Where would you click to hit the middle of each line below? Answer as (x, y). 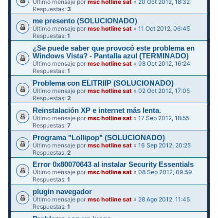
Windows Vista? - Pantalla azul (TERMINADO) (111, 56)
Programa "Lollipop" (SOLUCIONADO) (99, 137)
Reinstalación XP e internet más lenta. (97, 110)
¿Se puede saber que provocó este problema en (114, 48)
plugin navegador (63, 192)
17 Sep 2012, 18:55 (164, 118)
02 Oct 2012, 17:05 (164, 91)
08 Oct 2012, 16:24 (164, 64)
